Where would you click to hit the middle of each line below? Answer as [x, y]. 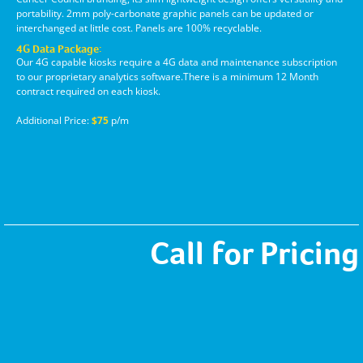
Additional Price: [54, 120]
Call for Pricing [254, 254]
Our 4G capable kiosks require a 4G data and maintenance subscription [177, 62]
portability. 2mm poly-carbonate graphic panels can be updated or [165, 13]
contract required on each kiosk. [88, 91]
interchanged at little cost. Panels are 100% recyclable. [139, 28]
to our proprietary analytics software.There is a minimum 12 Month [167, 77]
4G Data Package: [59, 49]
